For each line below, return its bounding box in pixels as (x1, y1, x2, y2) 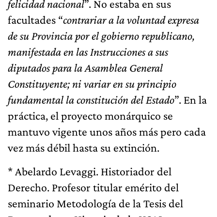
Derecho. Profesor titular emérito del (8, 181, 179, 194)
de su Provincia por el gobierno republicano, (8, 29, 195, 43)
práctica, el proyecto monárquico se (8, 109, 173, 123)
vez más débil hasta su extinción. (8, 141, 159, 155)
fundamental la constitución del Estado (8, 93, 174, 107)
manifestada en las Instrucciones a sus (8, 45, 168, 59)
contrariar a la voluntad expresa (63, 13, 199, 27)
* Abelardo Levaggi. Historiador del (8, 165, 171, 178)
